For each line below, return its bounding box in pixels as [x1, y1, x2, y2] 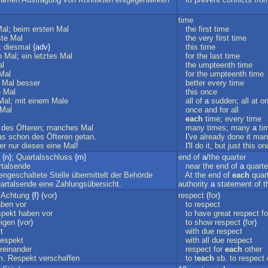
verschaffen [39, 254, 80, 263]
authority [178, 179, 208, 188]
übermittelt [72, 170, 108, 179]
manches [47, 123, 78, 132]
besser [17, 78, 40, 87]
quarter [222, 153, 246, 162]
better [185, 78, 205, 87]
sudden [211, 96, 236, 105]
